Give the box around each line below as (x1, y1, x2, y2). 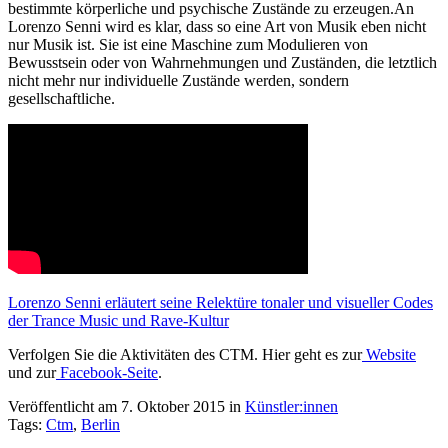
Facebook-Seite (56, 364, 158, 382)
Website (362, 346, 416, 364)
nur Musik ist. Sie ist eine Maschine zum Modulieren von (8, 36, 368, 54)
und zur (8, 364, 56, 382)
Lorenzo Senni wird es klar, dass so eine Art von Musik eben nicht (8, 18, 426, 36)
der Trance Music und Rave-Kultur (8, 312, 229, 330)
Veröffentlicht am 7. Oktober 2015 (8, 398, 229, 416)
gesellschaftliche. (8, 90, 115, 108)
